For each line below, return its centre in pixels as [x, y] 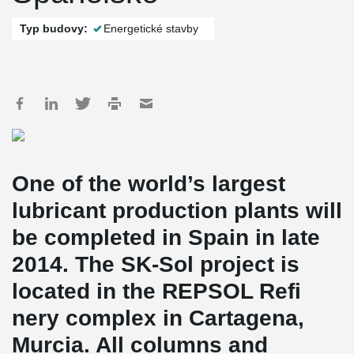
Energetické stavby [151, 28]
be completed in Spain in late [166, 237]
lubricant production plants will [177, 211]
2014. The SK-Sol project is [156, 264]
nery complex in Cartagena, [158, 318]
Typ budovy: [54, 28]
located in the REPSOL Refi [156, 291]
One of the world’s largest [149, 184]
